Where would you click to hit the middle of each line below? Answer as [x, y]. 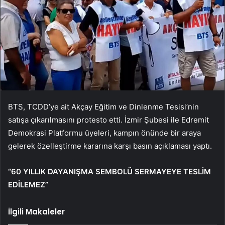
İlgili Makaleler [36, 212]
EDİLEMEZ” [28, 185]
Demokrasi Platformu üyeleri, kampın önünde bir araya [104, 133]
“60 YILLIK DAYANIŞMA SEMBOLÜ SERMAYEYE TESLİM [109, 172]
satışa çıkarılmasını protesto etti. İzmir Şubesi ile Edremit [108, 120]
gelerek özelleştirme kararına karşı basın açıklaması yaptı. [110, 146]
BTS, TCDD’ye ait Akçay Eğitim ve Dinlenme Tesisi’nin [103, 107]
